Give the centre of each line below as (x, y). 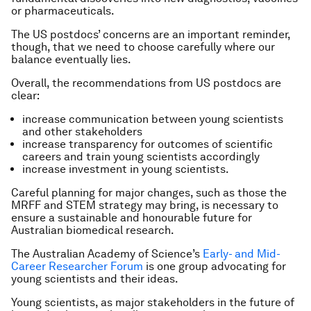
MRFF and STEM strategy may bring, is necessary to (145, 205)
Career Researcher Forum (77, 266)
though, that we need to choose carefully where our (143, 47)
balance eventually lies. (71, 59)
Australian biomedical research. (93, 230)
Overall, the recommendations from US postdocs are (146, 83)
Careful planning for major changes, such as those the (149, 193)
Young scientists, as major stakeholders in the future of (153, 302)
